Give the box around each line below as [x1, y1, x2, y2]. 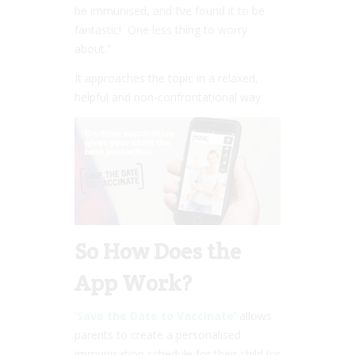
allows [236, 307, 272, 323]
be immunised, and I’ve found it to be [74, 2, 265, 18]
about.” [74, 40, 111, 56]
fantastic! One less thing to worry [74, 21, 247, 37]
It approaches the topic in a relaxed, [74, 70, 258, 86]
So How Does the [74, 236, 241, 265]
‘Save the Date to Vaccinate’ [74, 307, 236, 323]
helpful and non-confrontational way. [74, 89, 263, 105]
